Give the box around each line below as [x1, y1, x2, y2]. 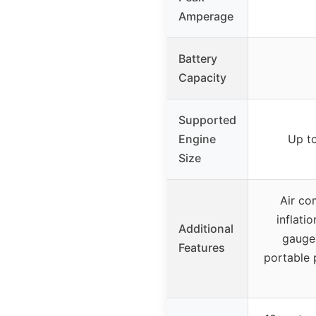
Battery [178, 51, 217, 66]
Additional [178, 221, 233, 236]
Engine [178, 132, 216, 147]
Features [178, 241, 225, 255]
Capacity [178, 71, 226, 85]
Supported [178, 113, 236, 128]
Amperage [178, 9, 233, 24]
